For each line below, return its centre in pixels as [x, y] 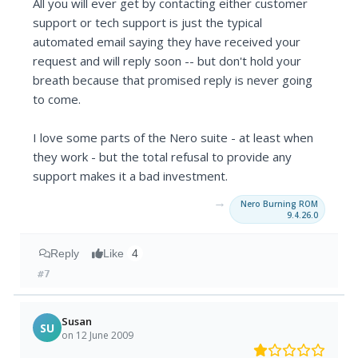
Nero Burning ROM [279, 204]
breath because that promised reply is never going [173, 80]
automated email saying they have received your [167, 42]
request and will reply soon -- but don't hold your [167, 61]
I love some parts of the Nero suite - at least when [173, 138]
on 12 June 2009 [98, 335]
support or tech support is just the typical [148, 23]
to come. [57, 99]
